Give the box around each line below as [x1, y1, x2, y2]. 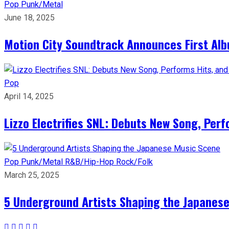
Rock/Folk [116, 156, 153, 167]
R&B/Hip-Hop [65, 156, 116, 167]
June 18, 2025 [4, 12, 55, 22]
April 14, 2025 [4, 91, 54, 101]
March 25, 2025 [4, 170, 59, 180]
